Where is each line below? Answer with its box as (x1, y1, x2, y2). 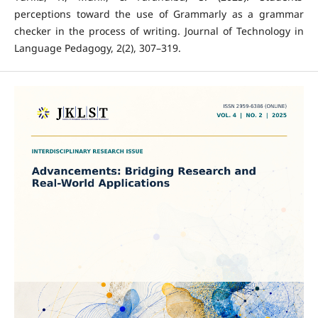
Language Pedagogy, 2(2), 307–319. (13, 40, 181, 55)
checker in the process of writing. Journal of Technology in (13, 23, 305, 38)
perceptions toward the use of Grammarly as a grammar (13, 6, 305, 21)
